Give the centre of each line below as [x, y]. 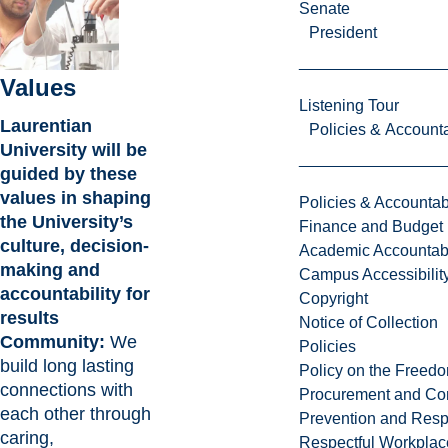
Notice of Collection [368, 323]
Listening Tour [348, 106]
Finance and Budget [370, 227]
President [342, 33]
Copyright [333, 299]
